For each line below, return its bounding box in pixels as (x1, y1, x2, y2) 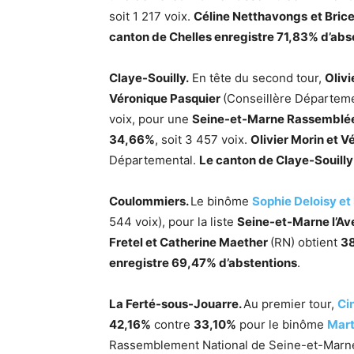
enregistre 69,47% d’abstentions (109, 255, 297, 270)
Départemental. (109, 153, 199, 168)
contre (151, 317, 194, 332)
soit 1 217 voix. (109, 9, 194, 24)
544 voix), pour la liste (109, 214, 237, 229)
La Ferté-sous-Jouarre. (109, 296, 243, 311)
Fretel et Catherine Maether (109, 235, 270, 250)
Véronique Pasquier (109, 91, 223, 106)
